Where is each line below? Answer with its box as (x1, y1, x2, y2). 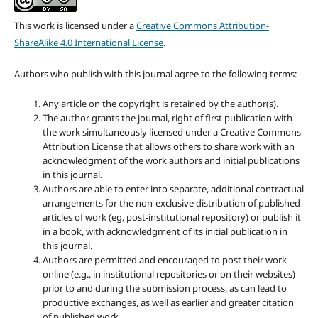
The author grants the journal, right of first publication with (42, 111, 292, 125)
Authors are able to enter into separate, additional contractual (42, 182, 304, 196)
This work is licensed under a (13, 19, 136, 33)
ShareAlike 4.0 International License (13, 36, 163, 50)
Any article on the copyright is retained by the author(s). (42, 97, 278, 111)
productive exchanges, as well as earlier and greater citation (42, 296, 294, 309)
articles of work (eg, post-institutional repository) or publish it (42, 211, 301, 224)
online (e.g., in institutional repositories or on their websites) (42, 268, 295, 281)
